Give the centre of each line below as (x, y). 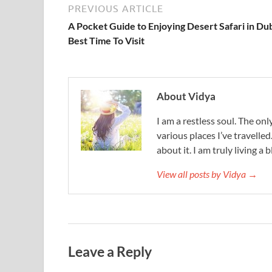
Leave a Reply (110, 251)
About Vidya (186, 96)
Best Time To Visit (106, 40)
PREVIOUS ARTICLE (116, 8)
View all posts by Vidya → (207, 174)
